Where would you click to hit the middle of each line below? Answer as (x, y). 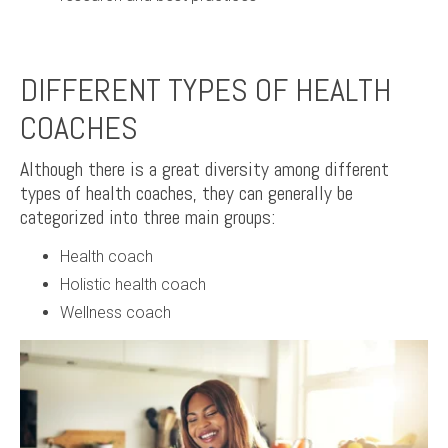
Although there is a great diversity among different (204, 169)
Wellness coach (115, 312)
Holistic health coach (133, 284)
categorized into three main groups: (147, 217)
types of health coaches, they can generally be (186, 193)
